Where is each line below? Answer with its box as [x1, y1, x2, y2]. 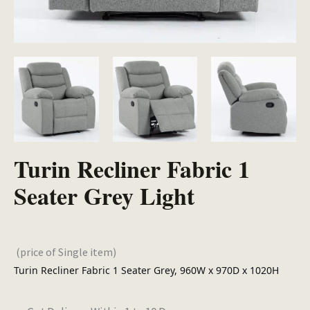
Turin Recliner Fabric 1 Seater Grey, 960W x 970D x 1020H [14, 264, 279, 277]
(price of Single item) [16, 244, 116, 259]
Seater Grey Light [14, 178, 194, 213]
